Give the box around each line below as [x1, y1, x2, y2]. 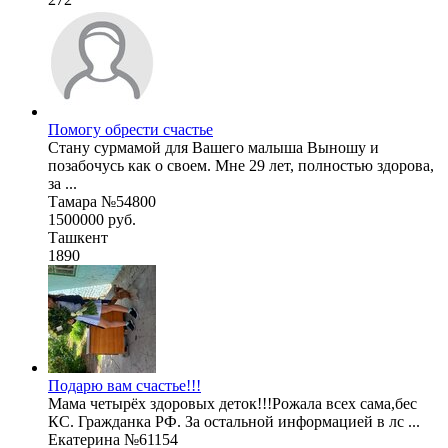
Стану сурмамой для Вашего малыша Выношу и [48, 139, 379, 157]
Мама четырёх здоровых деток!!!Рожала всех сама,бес [48, 395, 417, 413]
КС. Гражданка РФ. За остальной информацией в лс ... [48, 413, 420, 431]
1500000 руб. [48, 211, 136, 229]
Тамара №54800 [48, 193, 156, 211]
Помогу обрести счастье [48, 121, 213, 139]
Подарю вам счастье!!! [48, 377, 201, 395]
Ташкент [48, 229, 108, 247]
